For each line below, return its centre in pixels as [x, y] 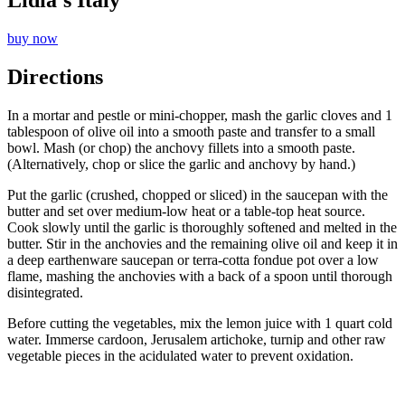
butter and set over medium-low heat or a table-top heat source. [186, 212]
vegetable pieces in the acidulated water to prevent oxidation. [180, 356]
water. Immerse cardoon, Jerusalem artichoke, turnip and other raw [197, 340]
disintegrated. [45, 293]
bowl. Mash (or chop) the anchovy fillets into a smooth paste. [181, 148]
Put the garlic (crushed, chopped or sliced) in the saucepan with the [198, 195]
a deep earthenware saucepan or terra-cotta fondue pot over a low [193, 260]
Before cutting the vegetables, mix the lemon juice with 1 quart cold [200, 324]
